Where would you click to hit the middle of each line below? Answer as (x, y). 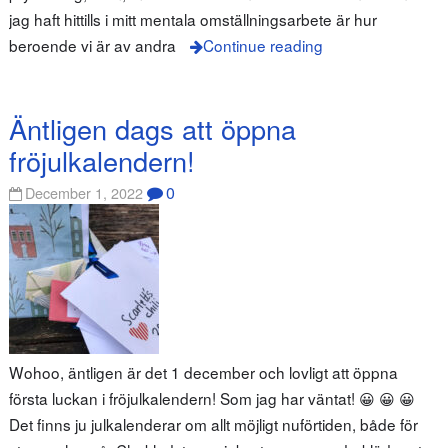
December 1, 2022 (84, 193)
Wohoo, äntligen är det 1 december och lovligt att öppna (203, 372)
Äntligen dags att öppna (152, 128)
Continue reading (262, 45)
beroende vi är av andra (92, 45)
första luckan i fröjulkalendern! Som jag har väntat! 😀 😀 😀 (211, 398)
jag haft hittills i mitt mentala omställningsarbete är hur (192, 19)
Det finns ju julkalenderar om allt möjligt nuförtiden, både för (213, 424)
